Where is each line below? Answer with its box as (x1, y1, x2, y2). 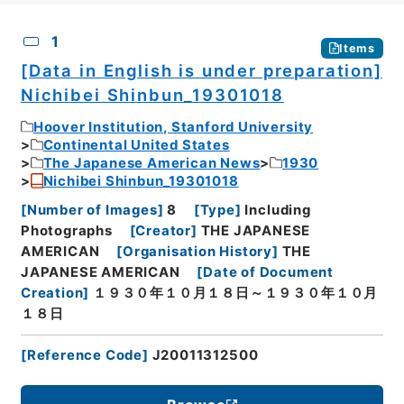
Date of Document (203, 264, 335, 280)
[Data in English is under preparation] (20, 60, 382, 81)
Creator (135, 223, 192, 239)
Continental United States (42, 136, 230, 153)
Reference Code (26, 347, 143, 364)
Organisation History (122, 243, 273, 260)
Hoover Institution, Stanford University (32, 118, 314, 135)
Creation (20, 285, 84, 301)
